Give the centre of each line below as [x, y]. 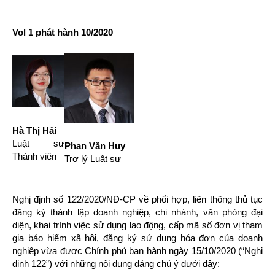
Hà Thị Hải [34, 130]
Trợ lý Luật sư [93, 159]
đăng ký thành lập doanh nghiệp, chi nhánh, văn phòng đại [137, 212]
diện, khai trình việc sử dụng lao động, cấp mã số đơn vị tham [137, 225]
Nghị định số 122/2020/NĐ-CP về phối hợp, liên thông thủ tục [137, 199]
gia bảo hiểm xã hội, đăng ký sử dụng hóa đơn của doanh [137, 238]
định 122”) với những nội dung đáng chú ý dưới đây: [116, 264]
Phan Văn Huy [95, 146]
